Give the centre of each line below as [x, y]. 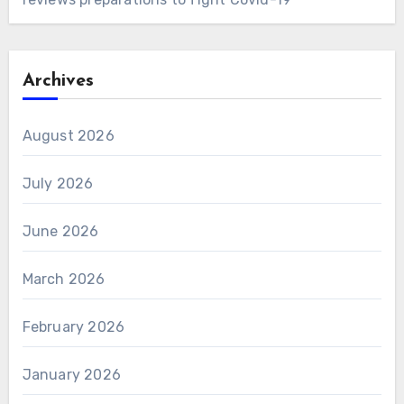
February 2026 [73, 326]
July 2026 [58, 183]
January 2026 [71, 374]
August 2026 [68, 135]
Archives [58, 81]
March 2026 [64, 279]
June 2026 [60, 231]
